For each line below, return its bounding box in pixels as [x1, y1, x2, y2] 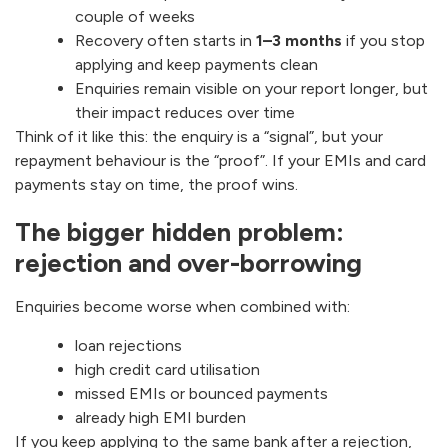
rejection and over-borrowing [15, 247, 362, 280]
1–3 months [256, 31, 342, 51]
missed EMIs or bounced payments [75, 383, 328, 403]
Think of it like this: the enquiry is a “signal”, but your [15, 127, 383, 147]
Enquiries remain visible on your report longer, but [75, 79, 428, 99]
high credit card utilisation [75, 359, 260, 379]
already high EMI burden [75, 407, 246, 427]
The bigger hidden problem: [15, 216, 344, 249]
